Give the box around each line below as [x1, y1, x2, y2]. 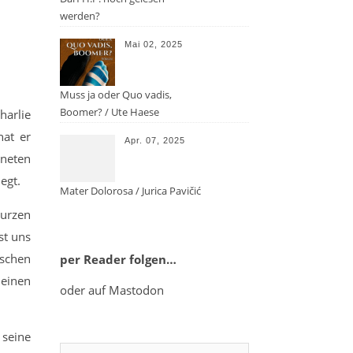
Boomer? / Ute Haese [60, 105, 159, 119]
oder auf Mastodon [60, 282, 164, 298]
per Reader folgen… [60, 251, 176, 267]
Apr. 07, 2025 [124, 136, 185, 145]
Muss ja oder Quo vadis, [60, 87, 172, 102]
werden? [60, 9, 100, 23]
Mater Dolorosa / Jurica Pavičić [60, 184, 201, 198]
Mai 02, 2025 [124, 39, 183, 49]
